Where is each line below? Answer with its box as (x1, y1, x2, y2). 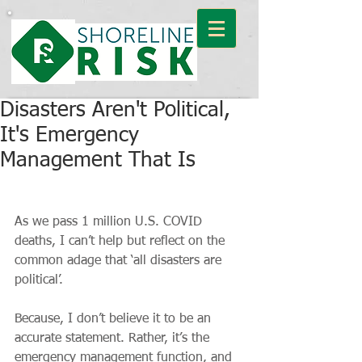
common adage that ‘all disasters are (15, 255, 225, 267)
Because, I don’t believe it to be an (15, 313, 215, 326)
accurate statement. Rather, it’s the (15, 332, 213, 345)
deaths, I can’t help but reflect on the (15, 235, 229, 248)
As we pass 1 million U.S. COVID (15, 216, 206, 229)
